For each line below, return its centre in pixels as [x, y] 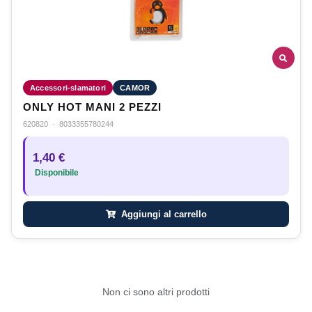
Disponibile [56, 173]
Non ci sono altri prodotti [156, 292]
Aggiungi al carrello [162, 214]
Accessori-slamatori [68, 88]
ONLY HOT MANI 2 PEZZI [92, 108]
